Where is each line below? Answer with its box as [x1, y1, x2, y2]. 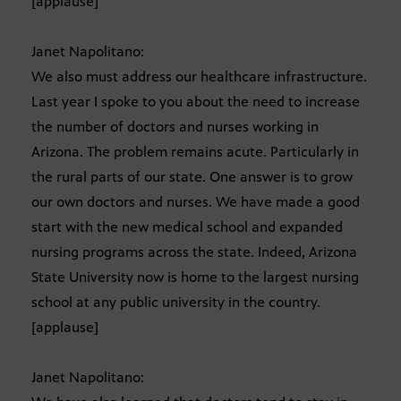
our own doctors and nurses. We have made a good [31, 193, 360, 211]
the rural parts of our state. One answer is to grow [31, 168, 353, 186]
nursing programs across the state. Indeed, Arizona [31, 243, 357, 261]
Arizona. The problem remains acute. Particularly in [31, 143, 359, 161]
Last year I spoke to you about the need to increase [31, 93, 360, 111]
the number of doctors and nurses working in [31, 118, 319, 136]
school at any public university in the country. [31, 294, 320, 311]
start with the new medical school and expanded [31, 218, 343, 236]
